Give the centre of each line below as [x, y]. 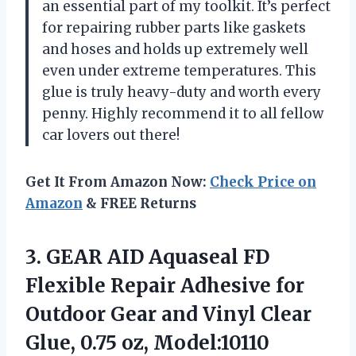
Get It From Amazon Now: [118, 182]
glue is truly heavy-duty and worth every [182, 92]
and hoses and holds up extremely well [175, 49]
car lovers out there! [111, 135]
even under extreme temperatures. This [179, 70]
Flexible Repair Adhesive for [165, 285]
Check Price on [263, 182]
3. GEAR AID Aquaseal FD [147, 257]
